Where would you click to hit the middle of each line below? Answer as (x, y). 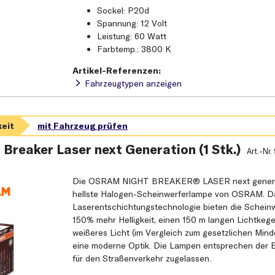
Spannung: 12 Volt (132, 24)
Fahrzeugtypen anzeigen (134, 84)
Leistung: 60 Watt (132, 37)
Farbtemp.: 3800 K (134, 49)
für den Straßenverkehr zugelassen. (142, 259)
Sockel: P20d (123, 11)
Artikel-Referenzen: (117, 71)
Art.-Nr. (260, 151)
